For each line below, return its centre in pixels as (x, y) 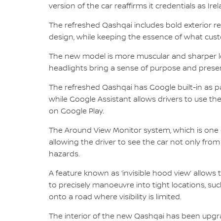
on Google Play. (76, 111)
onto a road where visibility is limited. (115, 197)
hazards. (64, 154)
